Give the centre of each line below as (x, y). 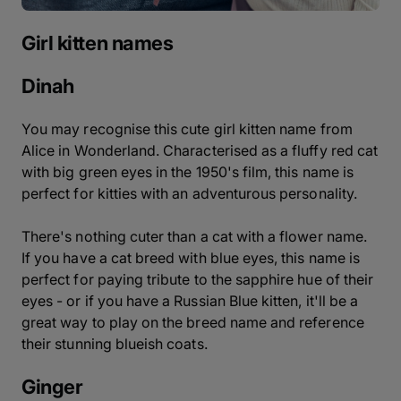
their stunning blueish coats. (115, 343)
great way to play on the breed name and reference (193, 322)
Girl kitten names (98, 43)
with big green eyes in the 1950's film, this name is (188, 171)
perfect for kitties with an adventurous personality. (189, 193)
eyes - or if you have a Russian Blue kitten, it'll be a (190, 300)
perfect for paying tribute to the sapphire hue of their (198, 279)
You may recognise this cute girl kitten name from (187, 128)
